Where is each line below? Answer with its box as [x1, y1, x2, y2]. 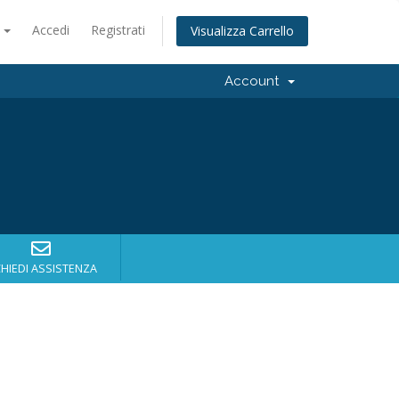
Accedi [32, 21, 69, 38]
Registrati [91, 21, 145, 38]
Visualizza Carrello [191, 22, 294, 40]
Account [224, 73, 286, 89]
